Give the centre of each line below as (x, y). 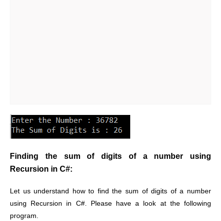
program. (24, 216)
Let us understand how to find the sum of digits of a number (110, 191)
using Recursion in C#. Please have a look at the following (110, 203)
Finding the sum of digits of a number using (110, 156)
